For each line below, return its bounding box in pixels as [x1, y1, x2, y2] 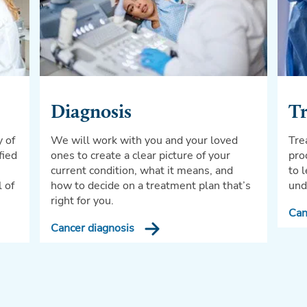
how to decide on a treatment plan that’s [51, 177, 251, 193]
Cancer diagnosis [51, 220, 134, 236]
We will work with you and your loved [51, 132, 238, 148]
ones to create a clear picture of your [51, 147, 230, 163]
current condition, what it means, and [51, 162, 233, 178]
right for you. [51, 193, 114, 208]
